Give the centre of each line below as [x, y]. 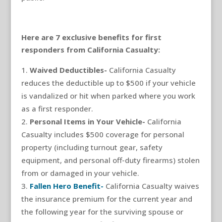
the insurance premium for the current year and [107, 198]
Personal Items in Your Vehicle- [88, 121]
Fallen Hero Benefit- [67, 186]
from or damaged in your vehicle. [80, 173]
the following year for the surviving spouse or [102, 211]
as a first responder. [57, 108]
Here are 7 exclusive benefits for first [91, 37]
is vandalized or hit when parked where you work [108, 95]
